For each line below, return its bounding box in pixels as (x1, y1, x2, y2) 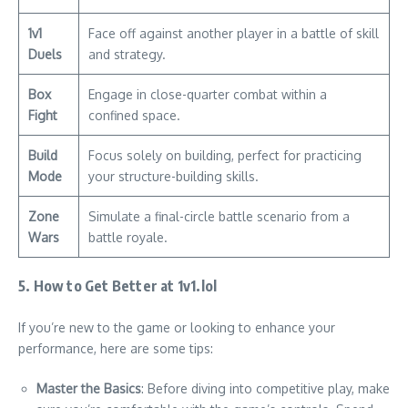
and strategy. (88, 46, 166, 63)
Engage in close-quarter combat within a (88, 87, 327, 103)
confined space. (88, 107, 180, 124)
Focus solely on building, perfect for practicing (88, 148, 362, 164)
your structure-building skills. (88, 168, 259, 185)
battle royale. (88, 229, 168, 246)
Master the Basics (36, 381, 141, 397)
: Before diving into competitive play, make (141, 381, 390, 397)
